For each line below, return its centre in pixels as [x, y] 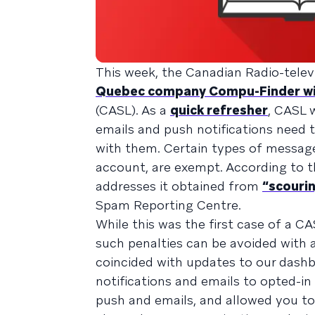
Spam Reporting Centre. [168, 205]
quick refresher [219, 110]
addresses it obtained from [179, 186]
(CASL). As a [133, 110]
